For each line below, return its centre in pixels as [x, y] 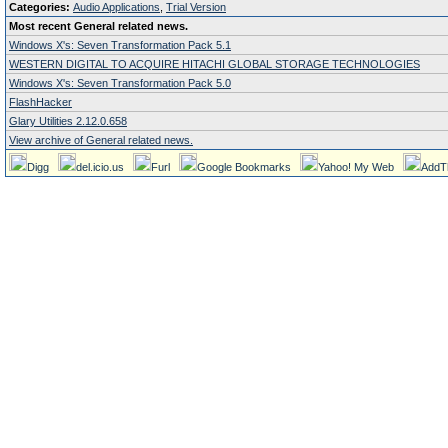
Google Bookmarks [244, 167]
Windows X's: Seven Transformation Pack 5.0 [120, 83]
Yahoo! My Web [356, 167]
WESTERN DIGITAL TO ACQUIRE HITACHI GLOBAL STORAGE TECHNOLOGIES [214, 64]
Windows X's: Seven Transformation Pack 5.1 [120, 45]
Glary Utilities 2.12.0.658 [68, 121]
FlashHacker [40, 102]
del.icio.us [100, 167]
